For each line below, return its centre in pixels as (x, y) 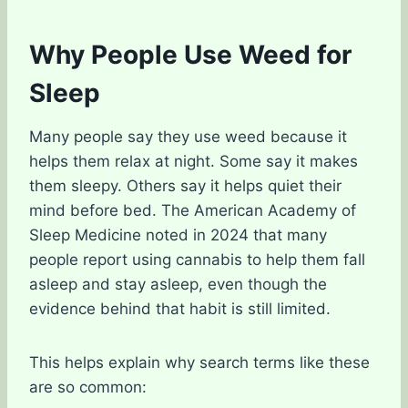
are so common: (88, 387)
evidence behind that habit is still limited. (180, 309)
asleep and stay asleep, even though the (178, 284)
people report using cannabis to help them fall (197, 260)
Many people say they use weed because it (188, 137)
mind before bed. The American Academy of (193, 210)
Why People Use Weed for (190, 55)
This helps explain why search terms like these (199, 362)
